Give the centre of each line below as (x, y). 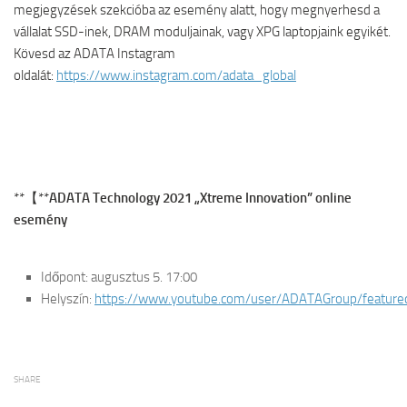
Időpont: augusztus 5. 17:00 (119, 277)
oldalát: (35, 75)
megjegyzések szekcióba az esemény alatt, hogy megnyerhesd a (197, 10)
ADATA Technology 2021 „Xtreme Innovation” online (200, 198)
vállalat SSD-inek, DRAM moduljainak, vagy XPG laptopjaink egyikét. (202, 32)
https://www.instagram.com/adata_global (176, 75)
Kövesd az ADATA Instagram (94, 54)
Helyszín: (68, 299)
